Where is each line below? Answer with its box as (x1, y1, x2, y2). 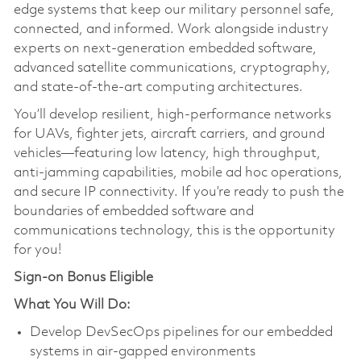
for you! (13, 243, 61, 258)
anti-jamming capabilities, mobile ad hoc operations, (13, 166, 342, 180)
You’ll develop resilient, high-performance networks (13, 108, 331, 122)
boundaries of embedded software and (13, 205, 254, 219)
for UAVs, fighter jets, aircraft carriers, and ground (13, 127, 325, 142)
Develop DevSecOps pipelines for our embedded (29, 326, 333, 340)
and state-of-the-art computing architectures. (13, 81, 303, 95)
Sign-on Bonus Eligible (13, 271, 153, 285)
